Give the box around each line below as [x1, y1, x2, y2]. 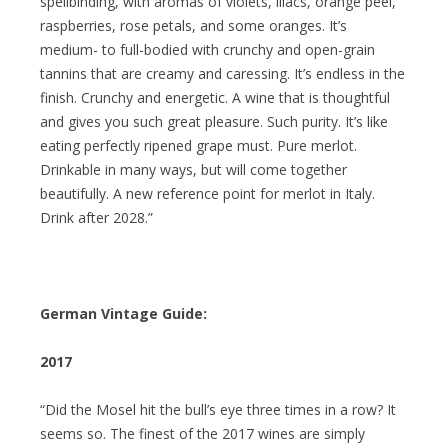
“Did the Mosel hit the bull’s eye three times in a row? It [40, 399, 396, 419]
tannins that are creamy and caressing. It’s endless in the [40, 63, 405, 83]
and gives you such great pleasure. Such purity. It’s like [40, 111, 388, 131]
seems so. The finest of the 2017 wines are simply [40, 423, 365, 443]
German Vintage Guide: [40, 303, 207, 323]
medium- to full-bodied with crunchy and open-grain [40, 39, 375, 59]
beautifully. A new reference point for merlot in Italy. [40, 183, 375, 203]
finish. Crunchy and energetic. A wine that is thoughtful [40, 87, 390, 107]
